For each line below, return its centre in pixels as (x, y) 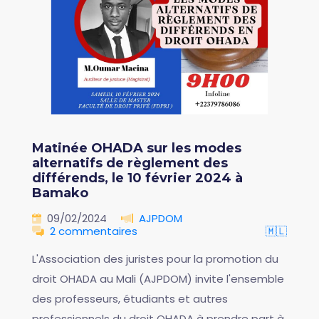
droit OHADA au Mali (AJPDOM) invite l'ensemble (158, 279)
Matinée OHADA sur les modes (137, 148)
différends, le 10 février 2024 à (137, 178)
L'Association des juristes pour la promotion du (155, 259)
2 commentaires (94, 231)
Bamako (60, 193)
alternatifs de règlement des (130, 163)
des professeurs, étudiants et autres (130, 299)
